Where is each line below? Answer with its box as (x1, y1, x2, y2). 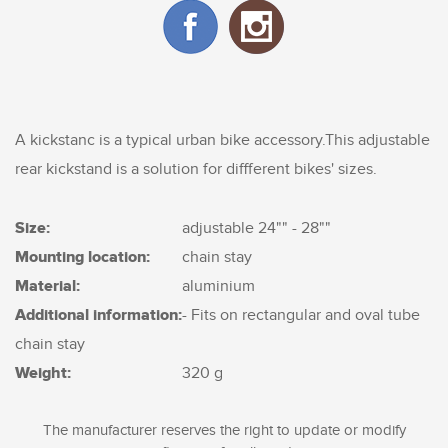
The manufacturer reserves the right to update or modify (42, 422, 406, 439)
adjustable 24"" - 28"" (182, 219, 332, 238)
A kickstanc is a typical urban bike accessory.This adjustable (15, 131, 430, 150)
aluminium (182, 277, 256, 296)
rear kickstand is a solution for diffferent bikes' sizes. (15, 160, 377, 179)
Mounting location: (15, 247, 150, 267)
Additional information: (15, 305, 182, 325)
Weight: (15, 363, 71, 383)
